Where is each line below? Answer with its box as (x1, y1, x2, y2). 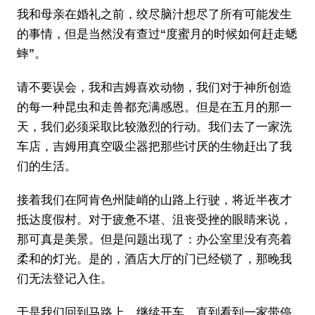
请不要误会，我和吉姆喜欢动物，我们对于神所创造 (17, 79, 292, 94)
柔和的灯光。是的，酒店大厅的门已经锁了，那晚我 (17, 251, 292, 266)
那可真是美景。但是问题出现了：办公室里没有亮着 (17, 231, 292, 246)
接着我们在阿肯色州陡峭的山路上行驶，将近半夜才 (17, 192, 292, 207)
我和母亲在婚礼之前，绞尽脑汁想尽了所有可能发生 (17, 6, 292, 21)
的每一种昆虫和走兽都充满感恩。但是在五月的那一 (17, 99, 292, 114)
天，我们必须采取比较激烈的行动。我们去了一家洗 (17, 119, 292, 134)
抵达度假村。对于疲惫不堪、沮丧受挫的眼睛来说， (17, 212, 292, 226)
